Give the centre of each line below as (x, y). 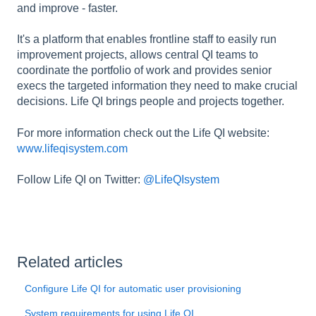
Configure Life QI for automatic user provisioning (133, 288)
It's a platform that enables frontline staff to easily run (147, 39)
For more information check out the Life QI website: (143, 133)
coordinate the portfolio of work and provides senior (144, 71)
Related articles (70, 262)
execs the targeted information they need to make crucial (157, 86)
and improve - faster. (67, 8)
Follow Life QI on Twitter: (80, 180)
